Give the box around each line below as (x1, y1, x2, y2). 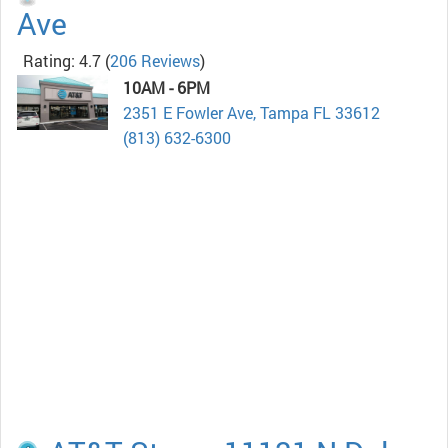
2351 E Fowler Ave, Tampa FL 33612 (123, 102, 380, 124)
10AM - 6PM (123, 77, 210, 99)
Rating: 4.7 (23, 50, 101, 72)
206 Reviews (110, 50, 200, 72)
